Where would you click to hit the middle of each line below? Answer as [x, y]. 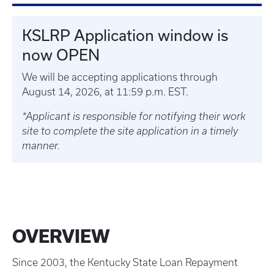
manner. [41, 146]
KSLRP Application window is [125, 35]
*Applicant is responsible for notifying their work [134, 116]
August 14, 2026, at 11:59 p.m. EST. [106, 92]
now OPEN [61, 55]
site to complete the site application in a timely [130, 131]
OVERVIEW [61, 236]
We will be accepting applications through [120, 77]
